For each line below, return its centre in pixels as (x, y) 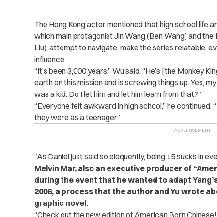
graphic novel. (61, 203)
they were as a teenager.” (77, 117)
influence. (50, 59)
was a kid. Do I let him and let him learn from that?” (117, 94)
